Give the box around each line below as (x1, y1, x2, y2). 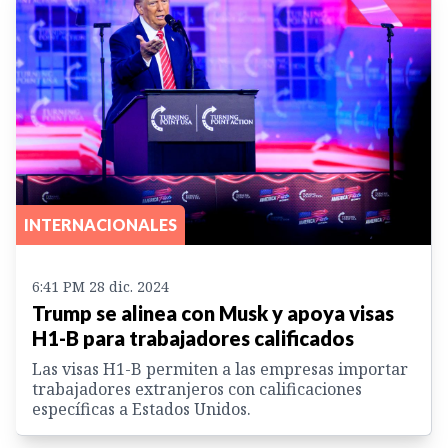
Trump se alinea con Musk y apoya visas (32, 301, 394, 326)
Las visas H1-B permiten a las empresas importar (32, 358, 408, 381)
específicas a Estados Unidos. (32, 398, 251, 421)
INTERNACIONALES (24, 215, 177, 235)
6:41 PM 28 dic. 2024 (32, 277, 169, 297)
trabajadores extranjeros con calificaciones (32, 378, 362, 401)
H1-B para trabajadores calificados (32, 326, 354, 351)
